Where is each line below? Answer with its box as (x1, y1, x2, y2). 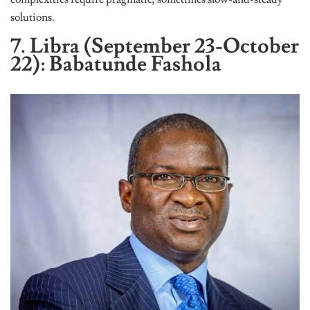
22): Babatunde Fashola (10, 50, 221, 77)
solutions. (10, 10, 55, 24)
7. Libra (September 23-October (10, 32, 299, 60)
